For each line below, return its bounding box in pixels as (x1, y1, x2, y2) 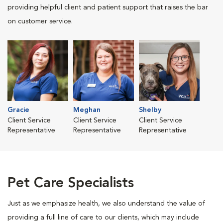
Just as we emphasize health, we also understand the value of (7, 200, 205, 207)
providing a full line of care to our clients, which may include (7, 214, 199, 221)
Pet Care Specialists (7, 177, 134, 191)
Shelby (139, 107, 161, 113)
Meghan (73, 107, 101, 113)
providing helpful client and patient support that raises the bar (7, 4, 208, 11)
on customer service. (7, 18, 73, 25)
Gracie (7, 107, 29, 113)
